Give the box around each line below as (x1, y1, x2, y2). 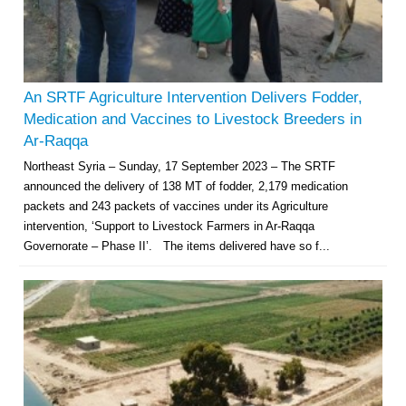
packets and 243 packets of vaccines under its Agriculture (24, 199, 329, 214)
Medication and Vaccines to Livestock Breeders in (24, 111, 362, 129)
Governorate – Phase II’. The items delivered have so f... (24, 239, 331, 254)
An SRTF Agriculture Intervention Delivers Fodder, (24, 89, 363, 107)
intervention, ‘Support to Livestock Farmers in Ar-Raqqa (24, 219, 315, 234)
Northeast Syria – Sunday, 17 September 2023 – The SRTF (24, 159, 336, 174)
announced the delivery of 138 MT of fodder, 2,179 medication (24, 179, 349, 194)
